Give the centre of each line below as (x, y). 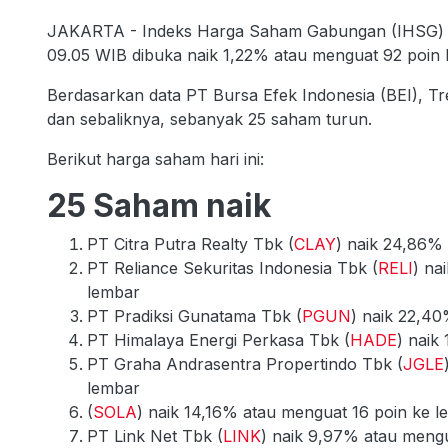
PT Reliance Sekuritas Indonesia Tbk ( (232, 267)
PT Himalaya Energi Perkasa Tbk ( (218, 339)
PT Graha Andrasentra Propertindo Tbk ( (245, 363)
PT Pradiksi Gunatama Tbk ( (194, 315)
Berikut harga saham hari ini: (155, 158)
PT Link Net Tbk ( (155, 435)
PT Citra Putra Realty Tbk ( (190, 243)
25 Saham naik (159, 205)
